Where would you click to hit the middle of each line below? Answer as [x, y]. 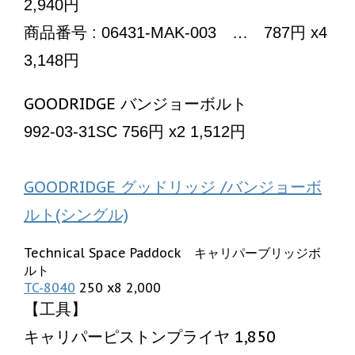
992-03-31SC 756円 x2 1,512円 [135, 131]
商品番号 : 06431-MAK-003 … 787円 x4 [176, 32]
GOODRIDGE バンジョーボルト [136, 103]
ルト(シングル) [76, 214]
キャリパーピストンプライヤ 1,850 [150, 336]
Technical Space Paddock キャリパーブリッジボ [172, 252]
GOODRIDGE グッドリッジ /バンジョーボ [173, 187]
